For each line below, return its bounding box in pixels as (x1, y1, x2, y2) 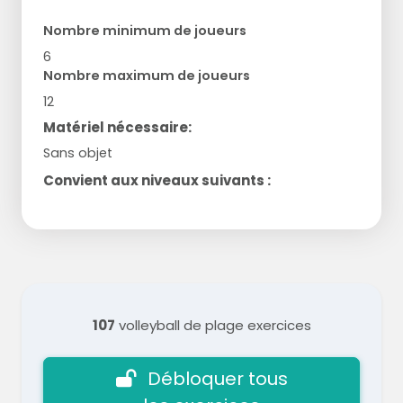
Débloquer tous (147, 365, 288, 391)
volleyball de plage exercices (114, 315, 311, 335)
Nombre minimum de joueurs (43, 21, 246, 40)
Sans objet (43, 143, 112, 162)
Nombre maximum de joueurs (43, 66, 250, 85)
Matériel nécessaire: (43, 117, 192, 137)
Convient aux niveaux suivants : (43, 170, 271, 190)
